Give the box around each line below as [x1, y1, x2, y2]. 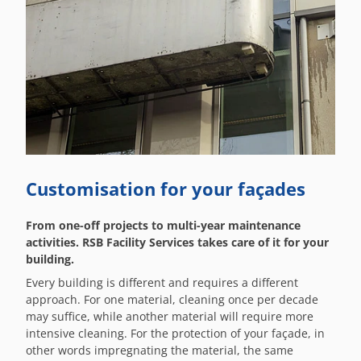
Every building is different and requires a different [26, 274, 298, 290]
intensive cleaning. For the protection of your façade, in [26, 325, 325, 341]
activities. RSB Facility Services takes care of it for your [26, 234, 329, 250]
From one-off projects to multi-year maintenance [26, 217, 301, 233]
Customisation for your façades [26, 176, 305, 201]
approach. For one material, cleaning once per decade [26, 291, 318, 307]
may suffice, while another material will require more [26, 308, 313, 324]
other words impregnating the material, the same [26, 342, 293, 358]
